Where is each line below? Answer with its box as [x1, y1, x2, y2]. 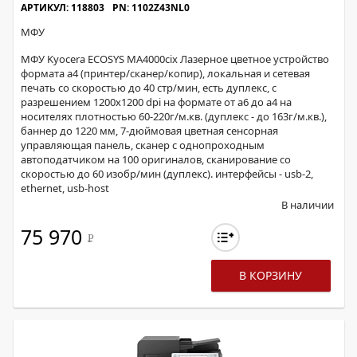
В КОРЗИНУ [239, 268, 303, 283]
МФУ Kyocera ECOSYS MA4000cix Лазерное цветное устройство [21, 52, 329, 66]
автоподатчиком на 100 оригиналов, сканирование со [21, 152, 291, 167]
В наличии [281, 198, 334, 212]
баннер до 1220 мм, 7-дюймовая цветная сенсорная [21, 124, 278, 138]
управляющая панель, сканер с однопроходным [21, 138, 265, 152]
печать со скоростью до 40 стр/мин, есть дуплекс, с [21, 80, 277, 95]
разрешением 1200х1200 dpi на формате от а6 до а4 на [21, 95, 292, 109]
